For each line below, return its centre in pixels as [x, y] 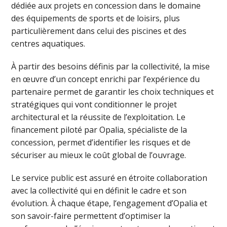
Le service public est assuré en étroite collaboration [109, 178]
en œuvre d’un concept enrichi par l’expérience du [106, 79]
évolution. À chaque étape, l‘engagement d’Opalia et [109, 203]
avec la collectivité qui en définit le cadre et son [99, 190]
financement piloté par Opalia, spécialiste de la [99, 129]
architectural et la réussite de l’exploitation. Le [99, 117]
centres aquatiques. [48, 43]
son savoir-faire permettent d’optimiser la [91, 216]
